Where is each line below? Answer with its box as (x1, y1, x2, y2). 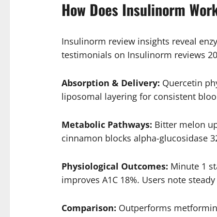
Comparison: (61, 201, 116, 214)
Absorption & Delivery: (61, 77, 160, 89)
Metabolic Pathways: (61, 118, 152, 130)
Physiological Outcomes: (61, 160, 168, 172)
